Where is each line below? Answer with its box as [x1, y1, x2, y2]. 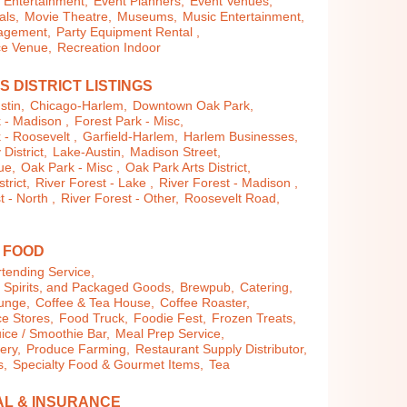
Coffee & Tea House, [35, 295, 155, 310]
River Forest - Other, [61, 191, 180, 205]
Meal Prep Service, [115, 326, 225, 341]
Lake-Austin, [53, 144, 125, 159]
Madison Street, [130, 144, 222, 159]
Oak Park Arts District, [125, 160, 252, 174]
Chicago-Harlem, [30, 98, 128, 113]
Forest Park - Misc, [74, 114, 184, 128]
